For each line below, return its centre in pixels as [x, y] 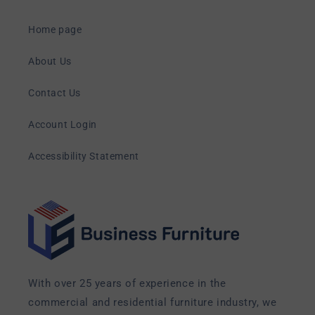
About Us [50, 61]
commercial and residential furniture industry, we [153, 302]
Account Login [63, 124]
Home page [55, 29]
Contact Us [54, 92]
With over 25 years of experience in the [127, 283]
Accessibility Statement [84, 156]
